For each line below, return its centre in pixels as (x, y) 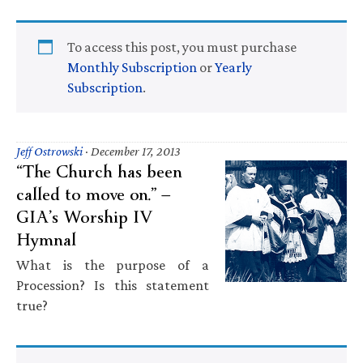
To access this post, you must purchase (182, 47)
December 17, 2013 (136, 151)
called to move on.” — (93, 194)
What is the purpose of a (113, 265)
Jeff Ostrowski (49, 151)
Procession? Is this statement (113, 285)
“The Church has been (99, 171)
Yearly (233, 67)
